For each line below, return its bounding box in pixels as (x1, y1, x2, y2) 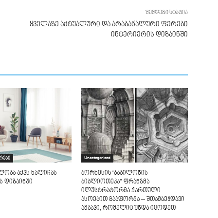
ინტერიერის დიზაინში (110, 31, 188, 38)
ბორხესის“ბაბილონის (81, 169, 148, 177)
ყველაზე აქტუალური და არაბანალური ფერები (29, 20, 188, 28)
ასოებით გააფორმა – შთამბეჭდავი (81, 196, 185, 203)
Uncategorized (84, 155, 111, 161)
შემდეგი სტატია (145, 9, 188, 16)
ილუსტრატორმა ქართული (81, 187, 161, 194)
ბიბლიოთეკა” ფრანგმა (81, 178, 150, 185)
